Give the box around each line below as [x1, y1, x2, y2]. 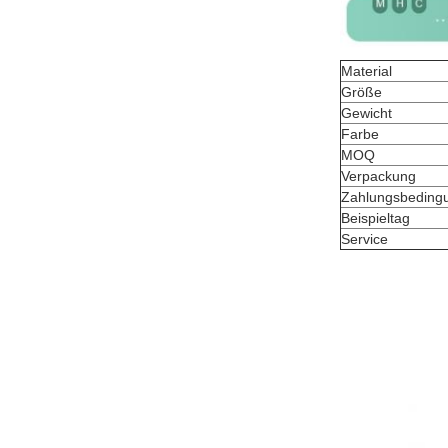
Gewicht [341, 105, 392, 121]
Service [341, 231, 388, 247]
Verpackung [341, 168, 416, 184]
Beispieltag [341, 210, 410, 226]
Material [341, 63, 392, 79]
